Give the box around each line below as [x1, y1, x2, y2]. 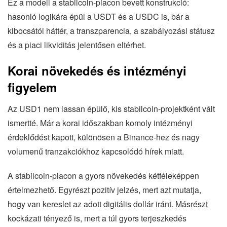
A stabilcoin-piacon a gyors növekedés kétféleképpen [8, 169, 199, 181]
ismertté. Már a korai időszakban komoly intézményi [8, 117, 193, 129]
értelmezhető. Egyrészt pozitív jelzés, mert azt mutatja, [8, 183, 201, 196]
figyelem [8, 78, 57, 96]
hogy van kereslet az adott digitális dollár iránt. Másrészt [8, 198, 208, 210]
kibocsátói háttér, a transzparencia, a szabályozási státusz [8, 24, 215, 36]
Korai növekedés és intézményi [8, 61, 186, 79]
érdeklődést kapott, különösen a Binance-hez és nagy [8, 131, 200, 143]
